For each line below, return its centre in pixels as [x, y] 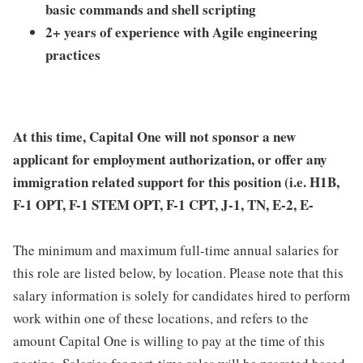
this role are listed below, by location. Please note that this [178, 273]
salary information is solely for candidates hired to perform [181, 296]
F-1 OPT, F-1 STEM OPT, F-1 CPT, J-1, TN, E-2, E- [163, 205]
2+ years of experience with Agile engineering [181, 32]
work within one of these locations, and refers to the [161, 318]
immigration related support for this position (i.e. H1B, [176, 182]
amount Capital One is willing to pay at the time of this [169, 341]
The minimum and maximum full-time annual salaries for [176, 250]
